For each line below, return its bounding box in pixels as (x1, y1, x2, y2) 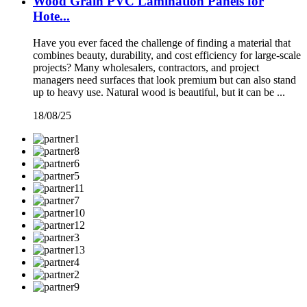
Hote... (33, 9, 70, 24)
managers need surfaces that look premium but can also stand (33, 74, 296, 86)
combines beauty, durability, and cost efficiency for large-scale (33, 49, 301, 61)
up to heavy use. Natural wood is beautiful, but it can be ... (33, 86, 285, 98)
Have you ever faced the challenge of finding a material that (33, 37, 291, 49)
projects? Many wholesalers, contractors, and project (33, 62, 259, 73)
